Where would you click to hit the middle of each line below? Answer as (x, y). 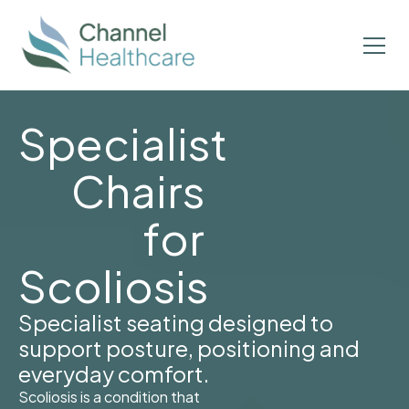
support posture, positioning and (189, 348)
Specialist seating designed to (176, 323)
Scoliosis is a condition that (109, 397)
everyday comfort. (114, 374)
